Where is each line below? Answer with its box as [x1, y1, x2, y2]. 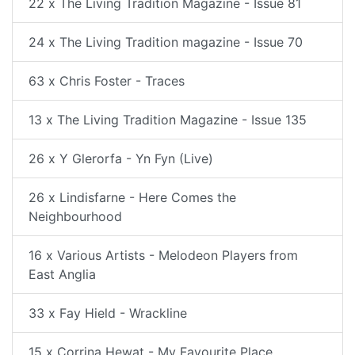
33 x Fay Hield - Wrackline [29, 305, 187, 321]
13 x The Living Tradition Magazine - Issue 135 [29, 112, 307, 128]
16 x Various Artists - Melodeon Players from [29, 247, 298, 263]
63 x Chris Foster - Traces [29, 73, 185, 89]
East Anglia [29, 266, 96, 282]
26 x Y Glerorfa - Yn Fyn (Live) [29, 151, 213, 166]
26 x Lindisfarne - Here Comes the [29, 189, 236, 205]
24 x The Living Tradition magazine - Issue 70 [29, 34, 303, 50]
